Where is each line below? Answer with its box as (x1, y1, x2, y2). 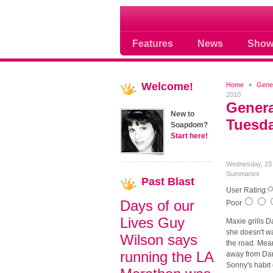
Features (132, 38, 173, 49)
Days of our (120, 197, 194, 214)
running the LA (120, 249, 213, 265)
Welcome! (141, 80, 193, 93)
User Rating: (225, 186, 268, 194)
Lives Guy (120, 214, 185, 231)
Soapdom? (171, 121, 208, 129)
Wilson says (120, 232, 197, 248)
